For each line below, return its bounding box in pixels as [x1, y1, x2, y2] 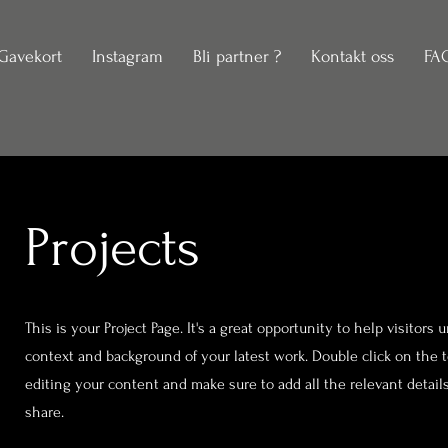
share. [24, 403, 64, 421]
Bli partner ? [193, 47, 281, 66]
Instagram [92, 47, 163, 66]
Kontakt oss [311, 47, 394, 66]
